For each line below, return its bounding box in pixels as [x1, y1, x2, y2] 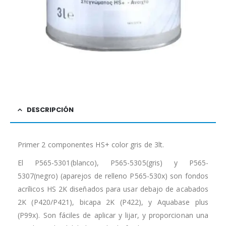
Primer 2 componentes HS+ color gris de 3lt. [18, 140, 164, 150]
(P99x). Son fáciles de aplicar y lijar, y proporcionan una [18, 210, 208, 220]
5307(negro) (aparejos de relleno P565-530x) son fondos [18, 171, 208, 181]
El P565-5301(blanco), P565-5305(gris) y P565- [18, 158, 208, 168]
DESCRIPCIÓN [27, 105, 74, 115]
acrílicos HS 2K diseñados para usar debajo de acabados [18, 184, 208, 194]
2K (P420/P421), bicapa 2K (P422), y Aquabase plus [18, 197, 208, 207]
